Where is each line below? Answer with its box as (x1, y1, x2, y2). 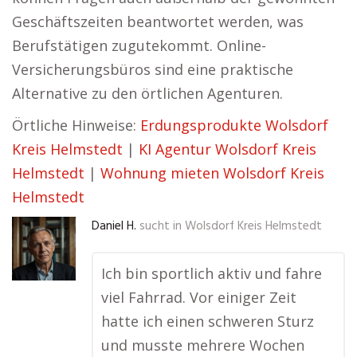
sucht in (139, 217, 182, 236)
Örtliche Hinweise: (12, 116, 140, 135)
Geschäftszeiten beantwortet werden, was (12, 12, 304, 31)
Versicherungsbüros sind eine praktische (12, 60, 293, 79)
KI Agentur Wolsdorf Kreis (139, 139, 316, 159)
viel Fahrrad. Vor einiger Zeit (101, 288, 296, 307)
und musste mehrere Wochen (101, 335, 304, 355)
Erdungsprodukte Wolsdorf (140, 116, 328, 135)
